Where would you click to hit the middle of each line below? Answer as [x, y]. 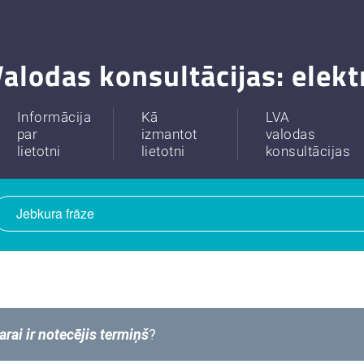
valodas [290, 134]
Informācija [54, 117]
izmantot [169, 134]
